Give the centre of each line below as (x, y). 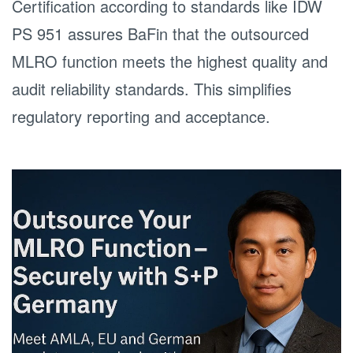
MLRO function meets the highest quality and (170, 61)
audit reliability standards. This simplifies (152, 89)
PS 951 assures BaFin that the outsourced (160, 33)
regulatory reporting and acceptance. (141, 116)
